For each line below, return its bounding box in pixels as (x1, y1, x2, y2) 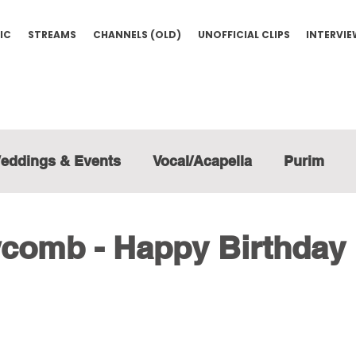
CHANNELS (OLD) (92, 28, 181, 41)
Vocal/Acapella (153, 153, 252, 169)
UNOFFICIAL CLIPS (197, 28, 290, 41)
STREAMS (27, 28, 76, 41)
